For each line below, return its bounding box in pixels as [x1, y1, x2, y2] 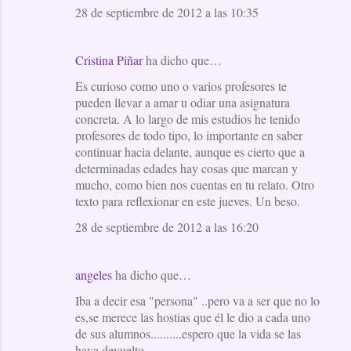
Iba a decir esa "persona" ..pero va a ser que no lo [75, 291, 320, 309]
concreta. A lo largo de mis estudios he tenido [75, 110, 300, 127]
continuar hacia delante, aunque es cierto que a [75, 143, 305, 160]
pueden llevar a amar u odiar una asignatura [75, 93, 290, 110]
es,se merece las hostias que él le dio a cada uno [75, 308, 310, 325]
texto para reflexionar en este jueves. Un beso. [75, 192, 300, 209]
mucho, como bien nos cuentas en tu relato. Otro [75, 175, 314, 193]
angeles [75, 266, 112, 283]
